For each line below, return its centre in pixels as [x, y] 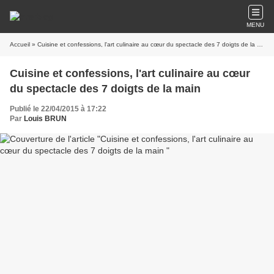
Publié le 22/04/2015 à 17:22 [58, 109]
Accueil [20, 44]
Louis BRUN [45, 119]
